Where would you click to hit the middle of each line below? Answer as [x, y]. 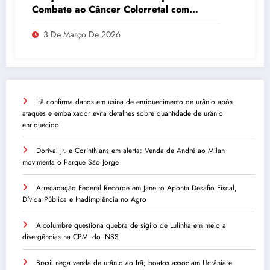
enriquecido [41, 125]
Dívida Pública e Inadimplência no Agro [84, 200]
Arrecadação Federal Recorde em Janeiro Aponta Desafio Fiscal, [137, 188]
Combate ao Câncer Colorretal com [111, 10]
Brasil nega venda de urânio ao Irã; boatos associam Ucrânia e [134, 263]
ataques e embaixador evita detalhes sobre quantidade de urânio [123, 114]
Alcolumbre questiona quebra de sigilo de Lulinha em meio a [131, 226]
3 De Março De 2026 [82, 35]
